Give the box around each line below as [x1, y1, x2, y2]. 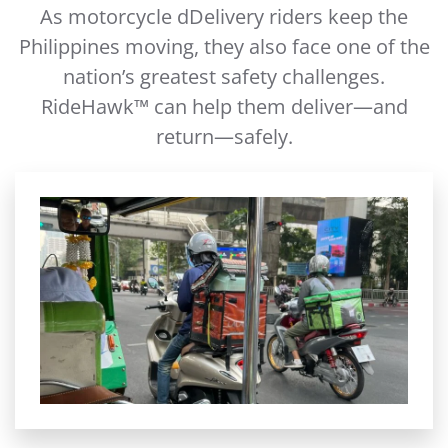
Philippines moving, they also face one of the [18, 33, 430, 60]
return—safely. [155, 123, 293, 150]
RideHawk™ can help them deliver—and [40, 93, 408, 120]
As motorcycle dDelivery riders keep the [40, 3, 408, 30]
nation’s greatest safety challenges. [63, 63, 385, 90]
